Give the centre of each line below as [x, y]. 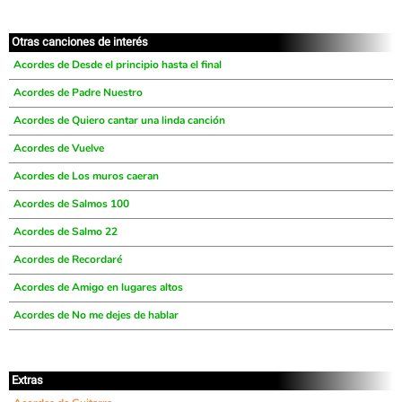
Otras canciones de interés [80, 42]
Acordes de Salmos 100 [71, 204]
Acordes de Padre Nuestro [78, 92]
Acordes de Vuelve [59, 148]
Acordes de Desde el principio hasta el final [118, 65]
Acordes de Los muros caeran [86, 176]
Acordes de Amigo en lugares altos [98, 287]
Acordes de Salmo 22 [66, 232]
